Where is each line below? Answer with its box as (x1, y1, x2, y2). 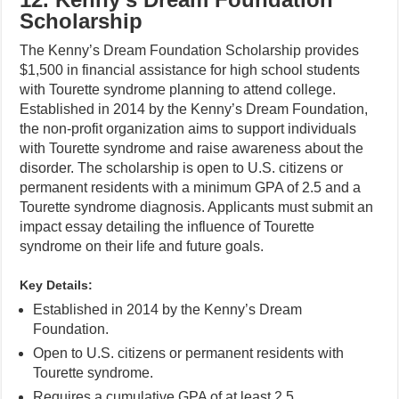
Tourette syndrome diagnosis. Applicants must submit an (20, 199, 374, 215)
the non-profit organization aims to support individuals (20, 121, 357, 136)
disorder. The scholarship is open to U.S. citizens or (20, 160, 344, 175)
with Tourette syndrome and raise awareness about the (20, 141, 364, 156)
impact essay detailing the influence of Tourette (20, 219, 315, 234)
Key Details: (20, 278, 94, 292)
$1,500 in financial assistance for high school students (20, 62, 361, 77)
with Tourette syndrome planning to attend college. (20, 82, 337, 97)
